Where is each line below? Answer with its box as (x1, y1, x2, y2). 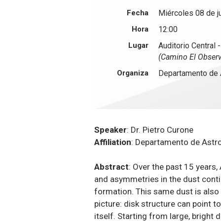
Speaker (94, 124, 127, 135)
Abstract (94, 161, 129, 172)
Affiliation (94, 137, 132, 147)
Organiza (117, 68, 149, 77)
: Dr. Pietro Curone (127, 124, 194, 135)
